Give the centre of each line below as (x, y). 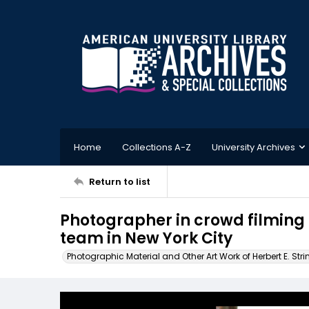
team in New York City (146, 238)
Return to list (120, 181)
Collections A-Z (157, 147)
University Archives (253, 147)
